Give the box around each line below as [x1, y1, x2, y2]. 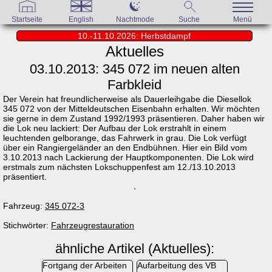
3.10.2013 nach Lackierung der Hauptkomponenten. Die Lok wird [3, 152, 254, 162]
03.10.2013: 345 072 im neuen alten [29, 61, 240, 76]
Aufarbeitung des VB [137, 260, 216, 270]
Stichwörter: [3, 220, 51, 230]
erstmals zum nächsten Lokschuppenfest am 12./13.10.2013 [3, 162, 236, 172]
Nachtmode [116, 15, 155, 24]
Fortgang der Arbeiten [42, 260, 127, 270]
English [69, 15, 94, 24]
